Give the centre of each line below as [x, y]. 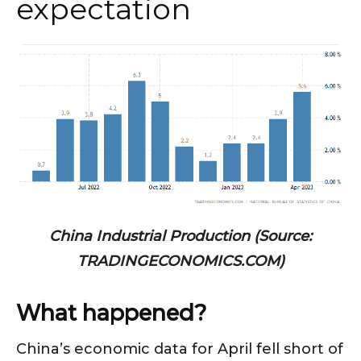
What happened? [111, 313]
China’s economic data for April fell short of [180, 349]
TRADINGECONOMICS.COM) [180, 261]
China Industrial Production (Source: [180, 237]
